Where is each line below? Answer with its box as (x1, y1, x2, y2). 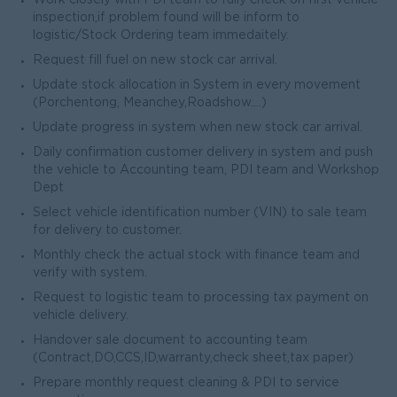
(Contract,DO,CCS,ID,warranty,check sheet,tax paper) (33, 353, 354, 363)
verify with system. (33, 268, 147, 278)
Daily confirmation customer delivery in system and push (33, 147, 373, 158)
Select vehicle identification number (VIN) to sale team (33, 207, 367, 218)
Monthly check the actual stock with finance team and (33, 250, 360, 261)
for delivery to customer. (33, 225, 182, 236)
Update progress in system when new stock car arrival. (33, 122, 362, 133)
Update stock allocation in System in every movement (33, 80, 361, 90)
